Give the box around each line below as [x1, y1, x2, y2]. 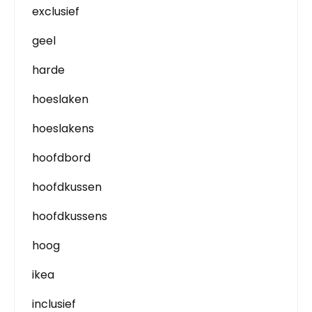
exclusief [32, 3, 79, 19]
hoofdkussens [32, 208, 107, 224]
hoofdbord [32, 149, 91, 166]
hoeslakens [32, 120, 94, 136]
